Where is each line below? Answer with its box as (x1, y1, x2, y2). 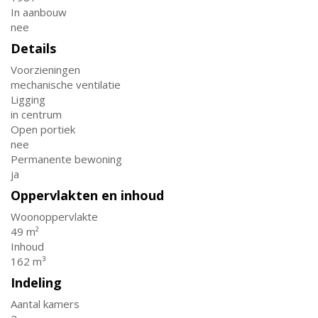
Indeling (11, 274, 62, 291)
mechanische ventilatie (11, 77, 121, 92)
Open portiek (11, 122, 75, 136)
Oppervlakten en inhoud (11, 187, 164, 204)
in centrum (11, 107, 62, 121)
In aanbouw (11, 5, 67, 19)
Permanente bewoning (11, 152, 122, 166)
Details (11, 40, 56, 57)
